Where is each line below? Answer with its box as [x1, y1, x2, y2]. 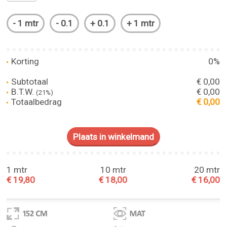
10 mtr [100, 165, 126, 175]
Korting [9, 56, 40, 66]
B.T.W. [9, 86, 36, 97]
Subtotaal [9, 76, 49, 87]
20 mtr [194, 165, 220, 175]
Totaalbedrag [9, 96, 62, 107]
